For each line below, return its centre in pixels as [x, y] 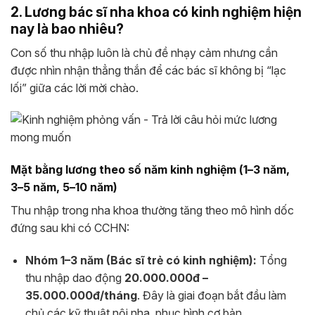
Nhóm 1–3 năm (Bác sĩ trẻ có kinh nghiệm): [141, 261]
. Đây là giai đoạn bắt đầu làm [211, 296]
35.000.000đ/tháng [81, 296]
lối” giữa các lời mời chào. [75, 88]
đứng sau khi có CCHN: [70, 228]
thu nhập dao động [75, 278]
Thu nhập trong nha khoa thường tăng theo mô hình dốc [152, 211]
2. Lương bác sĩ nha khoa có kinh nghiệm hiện [156, 12]
